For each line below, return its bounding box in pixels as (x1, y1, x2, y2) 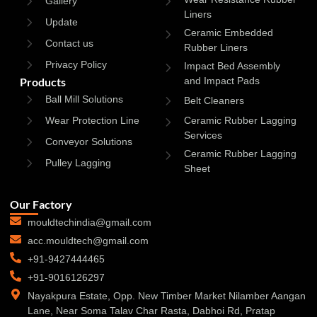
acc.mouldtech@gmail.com (28, 234, 149, 246)
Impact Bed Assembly (184, 59, 281, 71)
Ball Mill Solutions (45, 93, 124, 105)
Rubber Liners (184, 41, 248, 53)
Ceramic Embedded (184, 26, 274, 38)
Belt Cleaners (184, 94, 245, 106)
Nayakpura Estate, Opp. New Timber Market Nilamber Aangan (28, 289, 306, 301)
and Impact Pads (184, 74, 260, 86)
